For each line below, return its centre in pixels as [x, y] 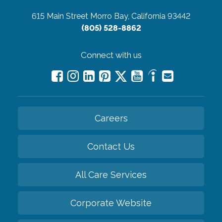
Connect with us [111, 55]
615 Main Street [60, 16]
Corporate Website [111, 203]
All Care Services [111, 174]
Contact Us [111, 146]
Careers [111, 118]
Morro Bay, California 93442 [140, 16]
